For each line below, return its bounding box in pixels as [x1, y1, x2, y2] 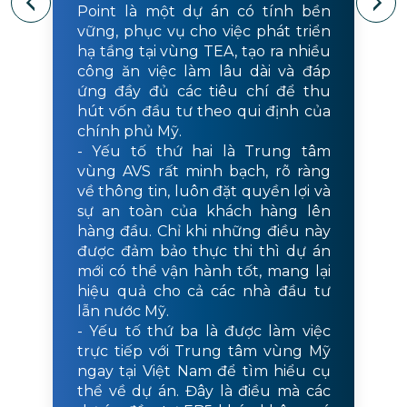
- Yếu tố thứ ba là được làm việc [76, 323, 331, 341]
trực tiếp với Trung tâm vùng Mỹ [76, 342, 331, 361]
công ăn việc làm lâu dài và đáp [76, 63, 331, 81]
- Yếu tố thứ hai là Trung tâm [76, 143, 331, 161]
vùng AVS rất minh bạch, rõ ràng [76, 163, 331, 181]
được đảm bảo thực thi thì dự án [76, 243, 331, 261]
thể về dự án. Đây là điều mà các [76, 382, 331, 401]
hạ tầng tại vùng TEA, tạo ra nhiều [76, 43, 331, 61]
